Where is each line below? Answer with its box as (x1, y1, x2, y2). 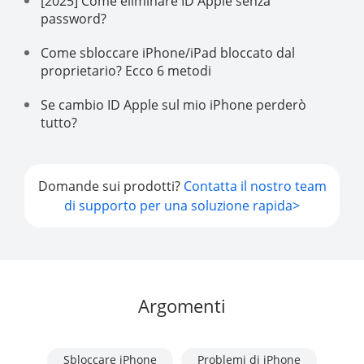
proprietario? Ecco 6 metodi (41, 62, 211, 80)
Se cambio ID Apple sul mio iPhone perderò (41, 96, 306, 115)
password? (41, 10, 106, 28)
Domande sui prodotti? (37, 177, 184, 196)
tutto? (41, 114, 77, 132)
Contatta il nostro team (183, 177, 327, 196)
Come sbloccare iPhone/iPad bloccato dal (41, 44, 295, 63)
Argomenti (138, 293, 226, 318)
